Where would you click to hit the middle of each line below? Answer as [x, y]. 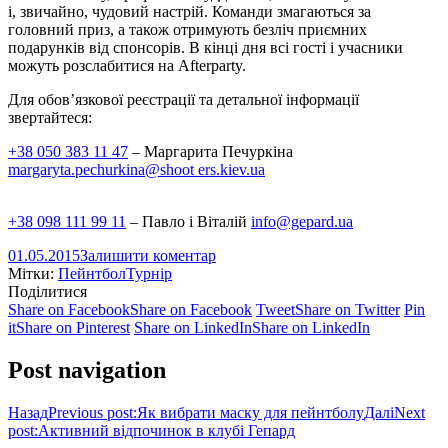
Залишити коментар [148, 255]
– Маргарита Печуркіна [210, 151]
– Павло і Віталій [188, 221]
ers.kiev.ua [231, 169]
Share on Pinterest [73, 327]
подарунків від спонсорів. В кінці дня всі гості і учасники [205, 47]
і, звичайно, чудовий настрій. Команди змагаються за [189, 11]
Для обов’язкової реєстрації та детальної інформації [183, 99]
